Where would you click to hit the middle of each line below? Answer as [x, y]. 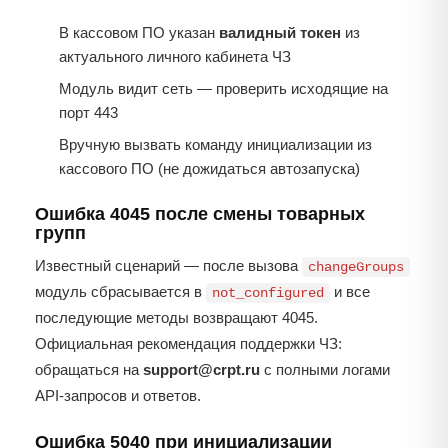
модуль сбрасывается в [120, 292]
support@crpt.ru [201, 370]
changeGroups [356, 267]
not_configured [268, 293]
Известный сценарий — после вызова [168, 266]
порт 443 [88, 113]
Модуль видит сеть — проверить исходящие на [223, 89]
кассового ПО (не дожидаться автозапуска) [209, 169]
